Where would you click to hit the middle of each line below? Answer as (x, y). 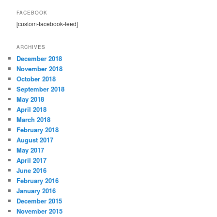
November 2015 (40, 211)
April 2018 (32, 109)
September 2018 (41, 89)
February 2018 (38, 130)
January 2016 (36, 191)
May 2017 (31, 150)
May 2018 (31, 99)
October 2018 (36, 79)
